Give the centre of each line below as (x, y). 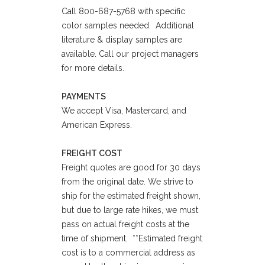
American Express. (97, 125)
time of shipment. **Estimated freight (132, 238)
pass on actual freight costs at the (125, 224)
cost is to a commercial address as (128, 253)
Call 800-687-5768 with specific (123, 11)
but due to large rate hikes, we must (130, 210)
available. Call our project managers (130, 54)
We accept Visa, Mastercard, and (124, 111)
